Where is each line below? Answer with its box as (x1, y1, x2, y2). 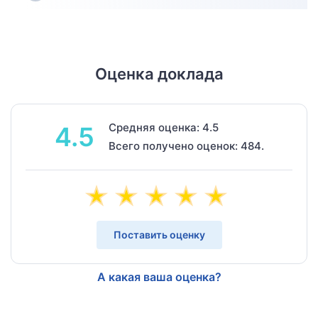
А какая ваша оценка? (97, 269, 221, 284)
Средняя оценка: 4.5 (108, 120, 219, 134)
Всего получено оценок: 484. (108, 138, 264, 153)
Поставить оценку (113, 228, 205, 241)
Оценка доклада (94, 64, 224, 83)
